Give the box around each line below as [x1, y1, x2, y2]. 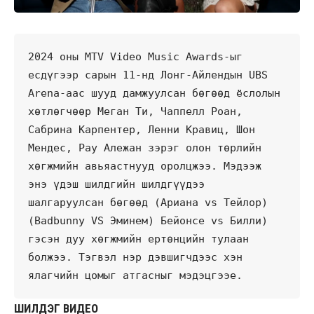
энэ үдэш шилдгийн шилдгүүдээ [28, 177, 205, 191]
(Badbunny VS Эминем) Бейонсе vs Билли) [28, 214, 268, 227]
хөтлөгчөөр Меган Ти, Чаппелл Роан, [28, 104, 243, 118]
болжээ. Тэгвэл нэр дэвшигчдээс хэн [28, 250, 243, 264]
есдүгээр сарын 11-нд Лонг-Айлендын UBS [28, 68, 268, 81]
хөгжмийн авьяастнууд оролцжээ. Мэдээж [28, 159, 261, 172]
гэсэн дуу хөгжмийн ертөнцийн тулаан [28, 232, 249, 245]
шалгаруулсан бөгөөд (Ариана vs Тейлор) [28, 196, 268, 209]
